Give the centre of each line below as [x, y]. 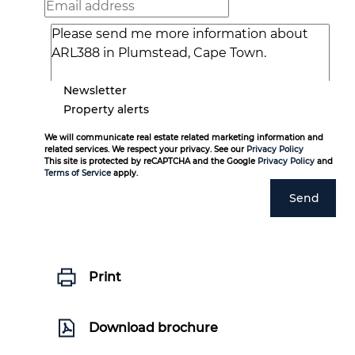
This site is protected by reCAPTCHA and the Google [151, 161]
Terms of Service [78, 173]
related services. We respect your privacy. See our [145, 149]
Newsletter [95, 90]
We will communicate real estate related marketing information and [184, 137]
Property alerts [106, 109]
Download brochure [153, 328]
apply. [124, 173]
